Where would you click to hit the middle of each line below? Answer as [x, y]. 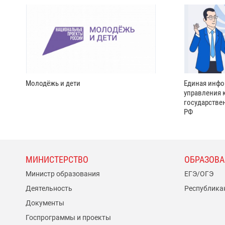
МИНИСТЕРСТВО [57, 159]
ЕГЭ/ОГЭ [199, 174]
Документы [45, 203]
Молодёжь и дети [53, 83]
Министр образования [63, 174]
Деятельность [49, 188]
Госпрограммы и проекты [68, 217]
